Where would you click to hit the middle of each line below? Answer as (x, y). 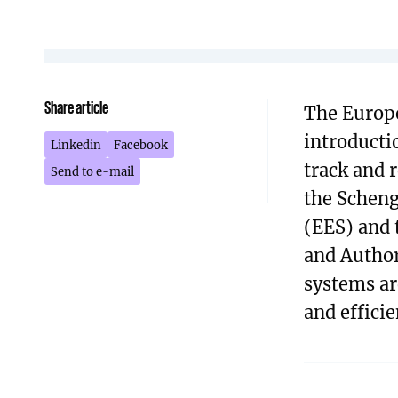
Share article (76, 107)
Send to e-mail (92, 171)
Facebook (141, 144)
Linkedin (76, 144)
